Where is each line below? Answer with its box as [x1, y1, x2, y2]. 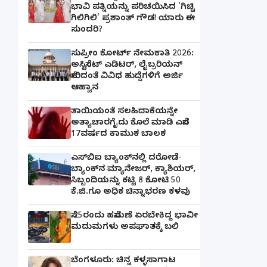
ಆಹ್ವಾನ [71, 82, 98, 94]
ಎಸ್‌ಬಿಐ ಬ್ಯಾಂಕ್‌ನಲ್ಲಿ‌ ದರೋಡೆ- [71, 153, 182, 164]
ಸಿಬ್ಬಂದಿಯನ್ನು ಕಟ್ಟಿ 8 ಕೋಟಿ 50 [71, 175, 181, 187]
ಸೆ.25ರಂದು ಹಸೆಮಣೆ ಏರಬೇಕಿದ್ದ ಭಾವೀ [71, 210, 198, 222]
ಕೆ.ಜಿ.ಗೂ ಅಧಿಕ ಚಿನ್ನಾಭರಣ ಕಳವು [71, 187, 190, 198]
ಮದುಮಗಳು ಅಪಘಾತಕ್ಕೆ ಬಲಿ [71, 222, 179, 234]
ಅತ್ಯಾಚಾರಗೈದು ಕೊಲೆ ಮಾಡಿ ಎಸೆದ [71, 117, 190, 129]
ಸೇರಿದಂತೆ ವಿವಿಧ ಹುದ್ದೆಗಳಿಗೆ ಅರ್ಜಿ [71, 71, 183, 83]
